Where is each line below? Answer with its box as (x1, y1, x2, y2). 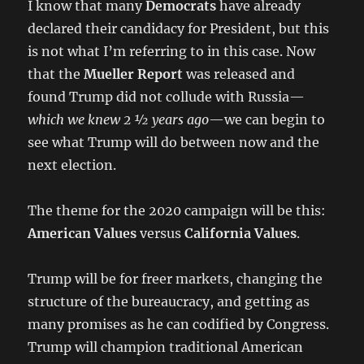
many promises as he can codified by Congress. (28, 315, 330, 332)
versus (136, 224, 185, 241)
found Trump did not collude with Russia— (28, 88, 305, 105)
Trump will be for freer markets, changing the (28, 270, 323, 287)
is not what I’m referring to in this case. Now (28, 42, 316, 59)
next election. (28, 156, 117, 173)
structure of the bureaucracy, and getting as (28, 292, 310, 310)
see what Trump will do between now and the (28, 133, 320, 150)
